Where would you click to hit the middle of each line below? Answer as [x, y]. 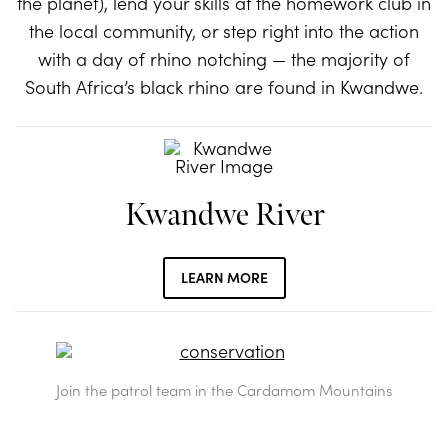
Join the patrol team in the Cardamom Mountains [224, 390]
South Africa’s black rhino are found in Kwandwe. [224, 87]
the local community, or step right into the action [224, 31]
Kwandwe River [224, 216]
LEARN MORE [224, 277]
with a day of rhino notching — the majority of [224, 59]
